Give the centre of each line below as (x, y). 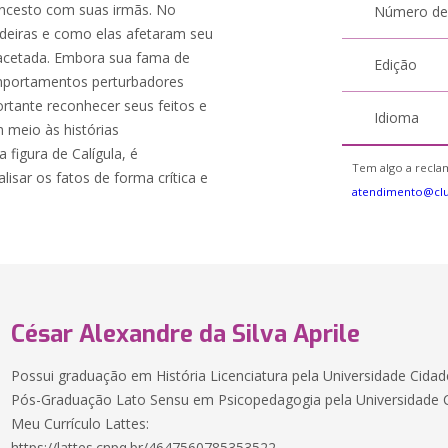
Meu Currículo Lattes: (80, 423)
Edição (396, 64)
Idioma (397, 117)
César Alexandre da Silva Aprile (186, 334)
